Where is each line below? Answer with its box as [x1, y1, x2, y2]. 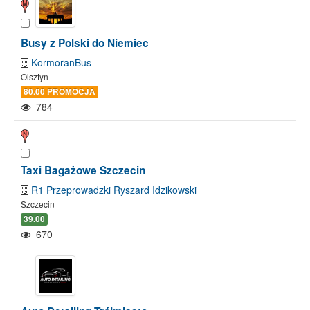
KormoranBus [31, 55, 91, 69]
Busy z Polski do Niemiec [21, 35, 149, 51]
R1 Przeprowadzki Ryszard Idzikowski [31, 183, 197, 197]
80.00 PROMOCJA [24, 85, 95, 98]
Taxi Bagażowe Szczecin [21, 163, 145, 178]
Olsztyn [21, 70, 48, 82]
